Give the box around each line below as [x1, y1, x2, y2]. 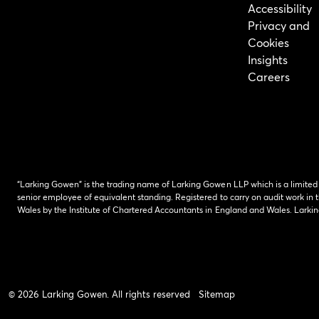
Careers [248, 69, 291, 84]
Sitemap [199, 288, 235, 300]
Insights [248, 52, 288, 67]
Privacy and [248, 18, 310, 33]
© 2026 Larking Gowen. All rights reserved [9, 288, 190, 300]
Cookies [248, 35, 290, 50]
